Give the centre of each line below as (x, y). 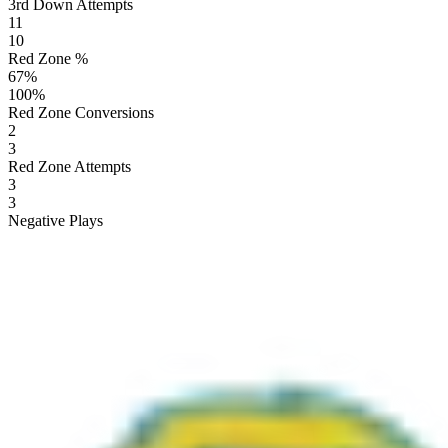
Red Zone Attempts (69, 166)
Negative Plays (55, 220)
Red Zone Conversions (81, 112)
